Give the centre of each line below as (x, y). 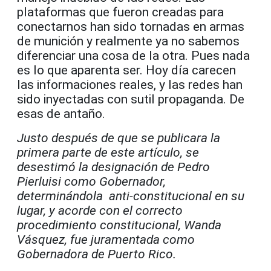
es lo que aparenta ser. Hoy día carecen (126, 70)
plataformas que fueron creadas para (120, 12)
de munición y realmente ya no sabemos (128, 41)
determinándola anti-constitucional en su (131, 196)
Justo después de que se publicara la (119, 138)
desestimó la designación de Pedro (113, 167)
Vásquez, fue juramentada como (106, 239)
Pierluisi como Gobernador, (91, 181)
